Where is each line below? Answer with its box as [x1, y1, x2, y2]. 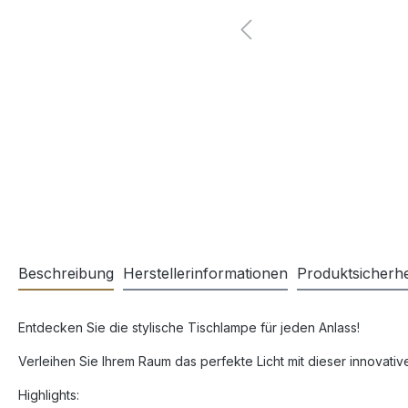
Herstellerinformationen [123, 264, 288, 282]
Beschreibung [18, 264, 114, 282]
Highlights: [18, 387, 83, 403]
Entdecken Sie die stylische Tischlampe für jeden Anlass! [18, 320, 363, 335]
